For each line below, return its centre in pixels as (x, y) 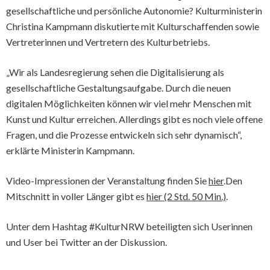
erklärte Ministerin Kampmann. (70, 150)
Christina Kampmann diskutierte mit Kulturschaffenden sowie (133, 26)
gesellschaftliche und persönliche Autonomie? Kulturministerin (134, 11)
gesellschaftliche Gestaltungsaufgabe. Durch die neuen (118, 88)
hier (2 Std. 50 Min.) (186, 196)
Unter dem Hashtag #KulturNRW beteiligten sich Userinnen (129, 226)
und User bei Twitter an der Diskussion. (86, 242)
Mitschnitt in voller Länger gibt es (76, 196)
